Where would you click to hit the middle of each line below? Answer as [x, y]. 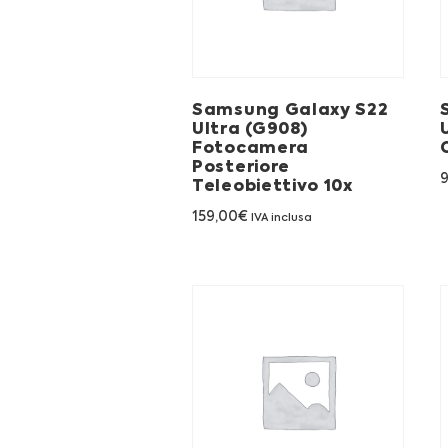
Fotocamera [250, 148]
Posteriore [241, 167]
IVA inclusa [281, 218]
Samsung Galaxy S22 [290, 110]
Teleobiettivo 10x [272, 186]
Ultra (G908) [250, 129]
